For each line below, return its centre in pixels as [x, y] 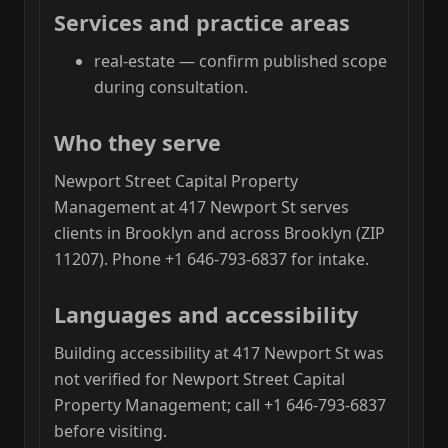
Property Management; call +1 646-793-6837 [220, 404]
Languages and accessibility [206, 315]
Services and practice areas [202, 23]
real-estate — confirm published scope [240, 61]
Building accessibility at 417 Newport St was [219, 352]
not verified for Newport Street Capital [199, 378]
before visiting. [110, 430]
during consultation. [171, 87]
